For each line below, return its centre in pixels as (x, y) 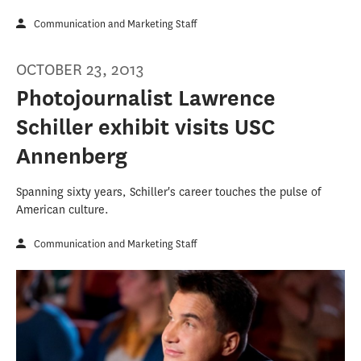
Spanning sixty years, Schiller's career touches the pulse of (168, 192)
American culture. (62, 210)
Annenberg (72, 156)
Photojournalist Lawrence (146, 98)
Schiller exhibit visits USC (145, 127)
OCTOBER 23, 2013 (80, 70)
